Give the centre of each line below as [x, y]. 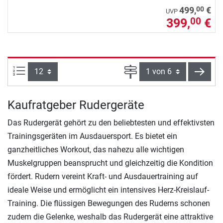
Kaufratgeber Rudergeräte [76, 105]
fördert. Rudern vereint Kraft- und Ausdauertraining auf [103, 177]
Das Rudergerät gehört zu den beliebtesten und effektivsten [111, 123]
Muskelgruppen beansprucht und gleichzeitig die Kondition [110, 163]
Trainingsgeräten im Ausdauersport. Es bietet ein [92, 136]
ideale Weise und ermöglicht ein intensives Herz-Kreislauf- [108, 190]
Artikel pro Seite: [54, 70]
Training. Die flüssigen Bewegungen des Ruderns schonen [109, 204]
